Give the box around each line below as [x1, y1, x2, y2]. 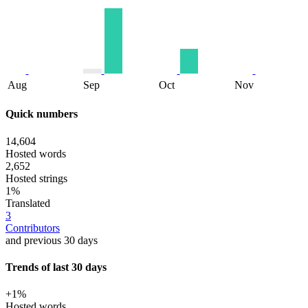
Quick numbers [5, 108, 78, 120]
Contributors [5, 221, 60, 234]
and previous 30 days [5, 234, 98, 246]
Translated [5, 197, 50, 209]
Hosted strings [5, 172, 67, 184]
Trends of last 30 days [5, 261, 107, 273]
